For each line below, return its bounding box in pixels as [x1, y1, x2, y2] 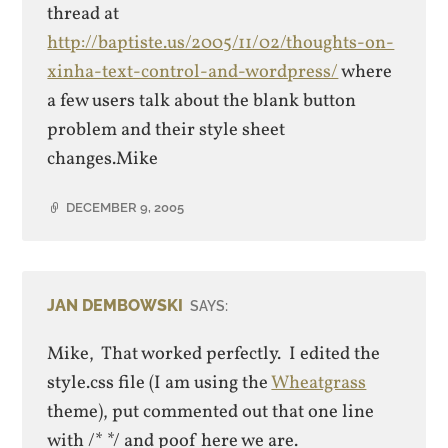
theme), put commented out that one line [47, 399, 375, 426]
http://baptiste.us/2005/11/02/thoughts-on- [47, 29, 395, 56]
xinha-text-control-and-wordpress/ [47, 58, 339, 85]
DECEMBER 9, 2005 [66, 199, 185, 215]
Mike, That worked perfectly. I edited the [47, 341, 385, 368]
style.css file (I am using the [47, 370, 272, 397]
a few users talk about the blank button [47, 87, 357, 114]
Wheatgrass [271, 370, 367, 397]
